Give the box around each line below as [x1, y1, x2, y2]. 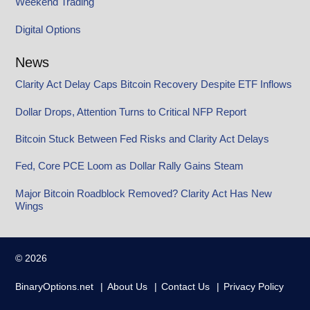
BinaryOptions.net [15, 281, 94, 293]
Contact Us [161, 281, 210, 293]
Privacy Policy [224, 281, 284, 293]
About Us [107, 281, 148, 293]
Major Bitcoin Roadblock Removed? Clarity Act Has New [15, 187, 273, 199]
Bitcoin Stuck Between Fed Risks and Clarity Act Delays [15, 132, 270, 145]
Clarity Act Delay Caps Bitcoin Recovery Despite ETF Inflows [15, 78, 293, 90]
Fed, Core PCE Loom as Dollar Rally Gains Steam [15, 160, 244, 172]
